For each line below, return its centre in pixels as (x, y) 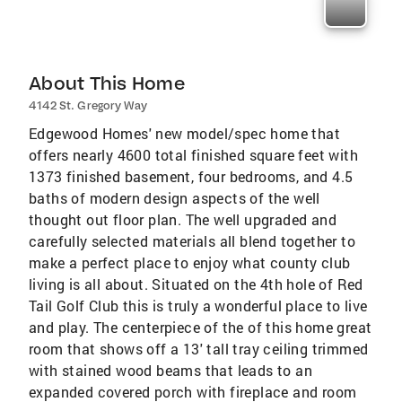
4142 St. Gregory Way (88, 105)
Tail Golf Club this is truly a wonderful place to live (198, 305)
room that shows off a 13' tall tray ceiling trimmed (199, 348)
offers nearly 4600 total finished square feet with (193, 154)
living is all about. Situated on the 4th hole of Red (196, 284)
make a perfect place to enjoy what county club (190, 262)
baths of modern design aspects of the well (175, 197)
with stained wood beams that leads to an (170, 370)
